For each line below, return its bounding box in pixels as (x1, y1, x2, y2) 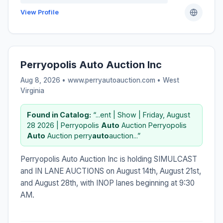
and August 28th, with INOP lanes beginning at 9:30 (20, 178, 195, 188)
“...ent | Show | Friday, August (91, 110, 190, 119)
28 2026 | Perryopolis (27, 120, 101, 129)
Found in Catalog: (27, 110, 91, 119)
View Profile (20, 8, 59, 16)
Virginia (20, 86, 44, 95)
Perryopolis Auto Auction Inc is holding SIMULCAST (20, 154, 197, 164)
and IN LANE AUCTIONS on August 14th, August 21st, (20, 166, 201, 176)
